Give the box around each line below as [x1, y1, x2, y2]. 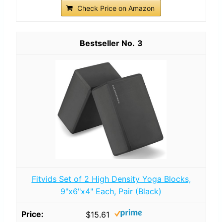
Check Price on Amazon [77, 3, 155, 12]
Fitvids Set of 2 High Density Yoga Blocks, [31, 173, 191, 184]
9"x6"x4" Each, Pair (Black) [60, 186, 162, 196]
